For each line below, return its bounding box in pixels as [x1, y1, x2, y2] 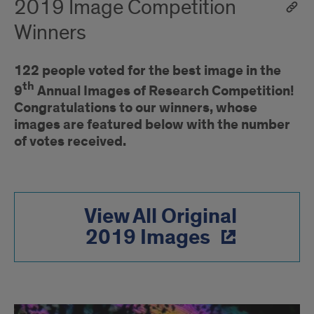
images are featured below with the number [14, 115, 290, 134]
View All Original [84, 202, 237, 231]
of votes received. [14, 132, 126, 151]
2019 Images [86, 223, 210, 252]
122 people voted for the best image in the [14, 62, 281, 80]
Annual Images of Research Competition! [34, 81, 297, 100]
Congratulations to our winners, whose [14, 98, 257, 117]
